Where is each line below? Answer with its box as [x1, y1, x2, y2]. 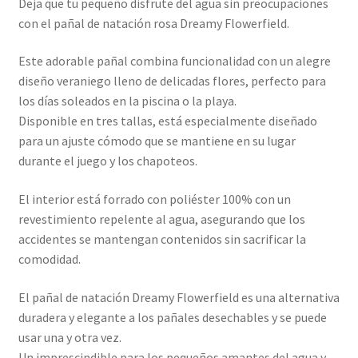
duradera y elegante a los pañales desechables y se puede [18, 308, 327, 325]
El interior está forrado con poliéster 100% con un [18, 191, 291, 208]
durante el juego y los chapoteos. [18, 153, 197, 169]
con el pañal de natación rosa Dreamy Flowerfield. [18, 14, 289, 31]
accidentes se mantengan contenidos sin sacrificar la [18, 231, 306, 248]
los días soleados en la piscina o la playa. [18, 93, 237, 109]
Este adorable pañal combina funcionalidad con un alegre [18, 53, 331, 70]
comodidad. [18, 251, 81, 268]
